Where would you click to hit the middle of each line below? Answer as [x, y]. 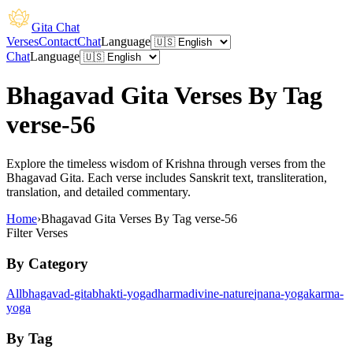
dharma [170, 294]
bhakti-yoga [122, 294]
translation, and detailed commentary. [98, 191]
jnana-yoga [281, 294]
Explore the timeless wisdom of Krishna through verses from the [166, 163]
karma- [326, 294]
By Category [47, 263]
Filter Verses [37, 232]
